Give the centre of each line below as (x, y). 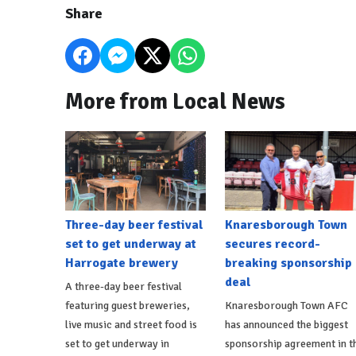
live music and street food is (131, 324)
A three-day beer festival (124, 286)
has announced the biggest (286, 324)
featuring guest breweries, (128, 305)
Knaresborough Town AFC (286, 305)
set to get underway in (117, 343)
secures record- (272, 244)
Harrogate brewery (122, 263)
